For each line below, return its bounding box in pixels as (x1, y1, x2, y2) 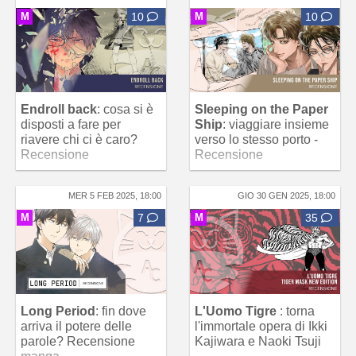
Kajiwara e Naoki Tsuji (195, 334, 321, 348)
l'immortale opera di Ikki (195, 319, 327, 333)
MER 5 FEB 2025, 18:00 (68, 191, 161, 201)
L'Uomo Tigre (195, 304, 277, 318)
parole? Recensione (21, 334, 135, 348)
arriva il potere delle (21, 319, 132, 333)
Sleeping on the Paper (195, 103, 328, 117)
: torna (277, 304, 315, 318)
